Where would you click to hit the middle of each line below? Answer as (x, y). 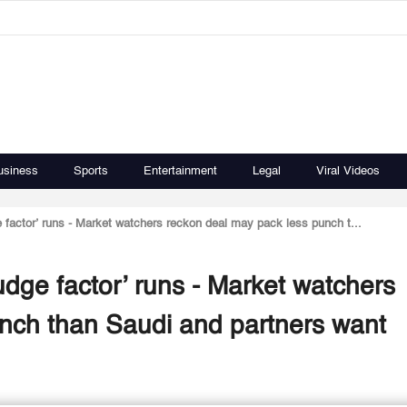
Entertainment (180, 171)
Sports (91, 171)
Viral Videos (348, 171)
